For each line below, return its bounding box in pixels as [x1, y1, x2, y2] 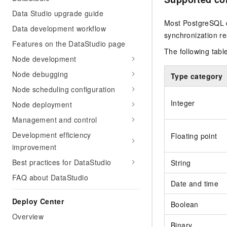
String [171, 157, 191, 168]
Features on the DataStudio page [12, 39, 126, 49]
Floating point [171, 130, 217, 141]
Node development [12, 54, 77, 64]
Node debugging [12, 69, 68, 79]
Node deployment [12, 99, 72, 109]
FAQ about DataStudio [12, 172, 88, 182]
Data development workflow [12, 23, 106, 33]
